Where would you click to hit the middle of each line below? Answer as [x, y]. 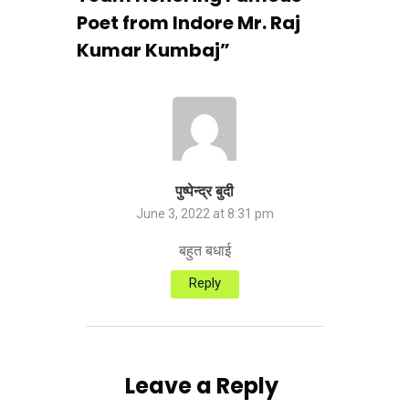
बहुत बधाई [204, 251]
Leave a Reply [201, 386]
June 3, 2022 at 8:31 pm [204, 214]
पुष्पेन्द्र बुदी [204, 192]
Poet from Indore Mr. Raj [189, 23]
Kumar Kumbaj [148, 51]
